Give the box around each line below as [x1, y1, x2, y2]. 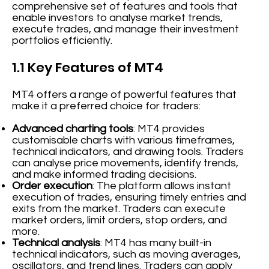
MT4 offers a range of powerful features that [12, 89, 237, 100]
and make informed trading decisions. [12, 169, 197, 180]
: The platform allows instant [92, 180, 232, 192]
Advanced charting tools [12, 123, 134, 134]
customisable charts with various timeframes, [12, 134, 235, 146]
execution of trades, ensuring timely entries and [12, 192, 247, 203]
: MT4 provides [133, 123, 205, 134]
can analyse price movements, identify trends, [12, 157, 239, 169]
